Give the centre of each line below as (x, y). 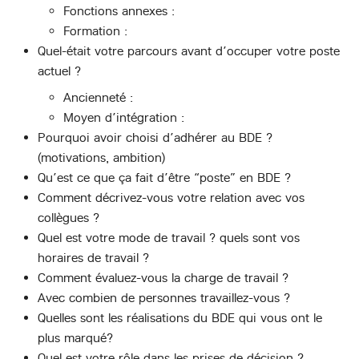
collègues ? (69, 218)
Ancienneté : (98, 98)
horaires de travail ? (93, 258)
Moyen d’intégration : (124, 118)
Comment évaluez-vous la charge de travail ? (163, 278)
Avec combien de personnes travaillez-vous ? (164, 298)
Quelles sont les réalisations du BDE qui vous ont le (180, 318)
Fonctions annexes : (119, 11)
